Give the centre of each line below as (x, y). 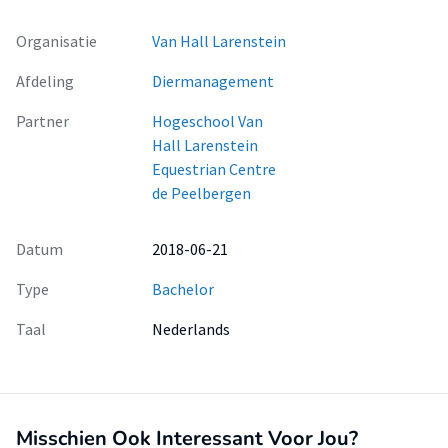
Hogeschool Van (207, 121)
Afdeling (45, 81)
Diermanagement (213, 81)
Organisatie (56, 41)
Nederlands (191, 329)
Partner (42, 121)
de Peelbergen (201, 193)
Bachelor (183, 289)
